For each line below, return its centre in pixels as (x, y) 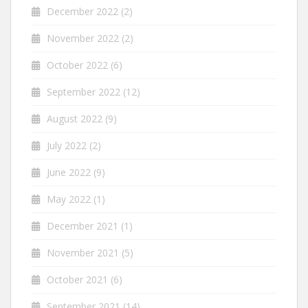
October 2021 (77, 279)
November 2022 (83, 38)
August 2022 (75, 118)
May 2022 (69, 199)
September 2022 (84, 91)
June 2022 (69, 172)
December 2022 (82, 11)
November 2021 (83, 252)
